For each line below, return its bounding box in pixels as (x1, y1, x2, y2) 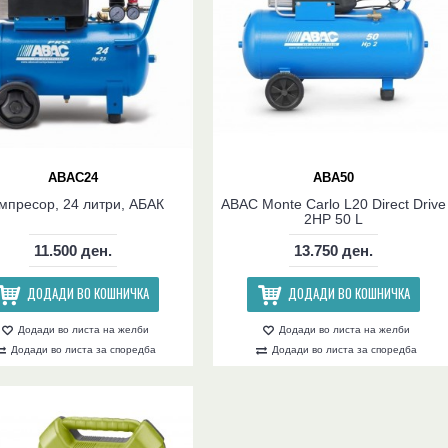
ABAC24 (47, 170, 98, 186)
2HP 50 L (304, 211, 364, 228)
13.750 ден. (294, 242, 374, 260)
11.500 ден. (33, 242, 112, 260)
